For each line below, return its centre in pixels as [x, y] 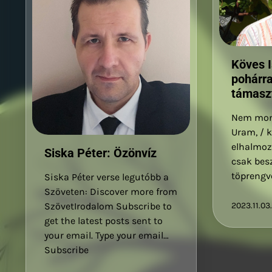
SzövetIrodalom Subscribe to [108, 206]
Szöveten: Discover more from [111, 191]
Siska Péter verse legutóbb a [107, 177]
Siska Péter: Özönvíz [100, 153]
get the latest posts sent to [104, 220]
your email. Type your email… [107, 235]
